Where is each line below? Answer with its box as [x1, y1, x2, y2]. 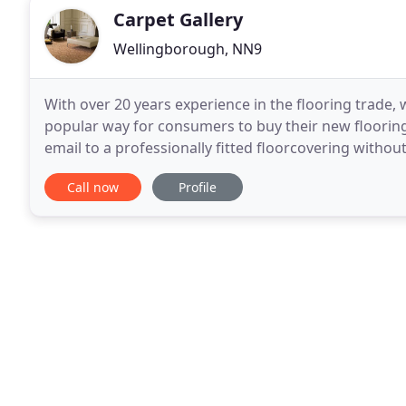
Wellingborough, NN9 [113, 39, 262, 59]
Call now [67, 179, 119, 196]
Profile [179, 179, 217, 196]
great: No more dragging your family [44, 159, 297, 179]
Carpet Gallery [113, 7, 243, 32]
